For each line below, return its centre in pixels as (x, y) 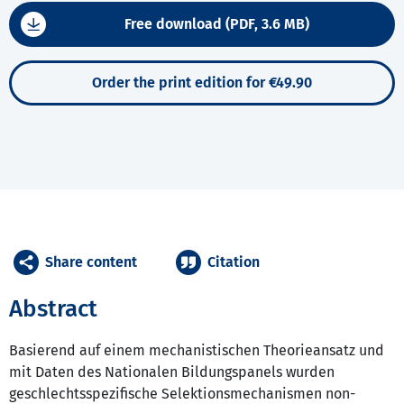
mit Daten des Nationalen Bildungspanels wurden (172, 372)
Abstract (53, 309)
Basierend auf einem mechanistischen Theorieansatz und (197, 351)
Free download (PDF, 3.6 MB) (217, 24)
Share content (91, 262)
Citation (234, 262)
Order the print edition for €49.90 (202, 83)
